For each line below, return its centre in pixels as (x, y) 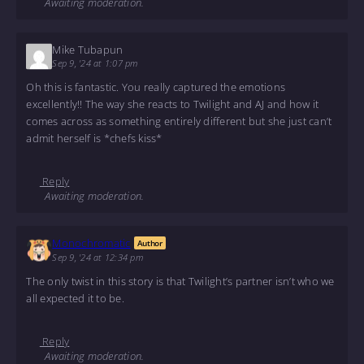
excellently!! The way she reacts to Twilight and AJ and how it (173, 104)
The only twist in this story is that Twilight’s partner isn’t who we (180, 281)
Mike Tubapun (88, 50)
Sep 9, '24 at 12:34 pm (97, 258)
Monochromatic (91, 243)
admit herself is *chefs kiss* (94, 138)
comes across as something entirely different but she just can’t (179, 121)
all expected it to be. (75, 298)
